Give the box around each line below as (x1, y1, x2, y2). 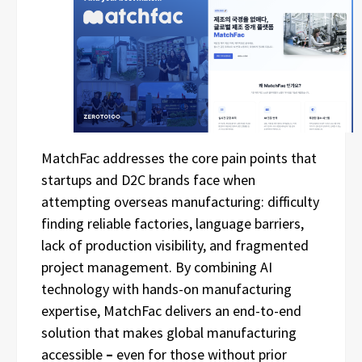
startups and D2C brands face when (41, 170, 255, 190)
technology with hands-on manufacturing (41, 280, 292, 299)
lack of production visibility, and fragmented (41, 236, 309, 255)
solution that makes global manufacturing (41, 323, 297, 343)
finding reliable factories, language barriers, (41, 214, 304, 234)
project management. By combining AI (41, 258, 272, 277)
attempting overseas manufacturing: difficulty (41, 192, 319, 212)
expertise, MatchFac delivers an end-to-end (41, 301, 301, 321)
